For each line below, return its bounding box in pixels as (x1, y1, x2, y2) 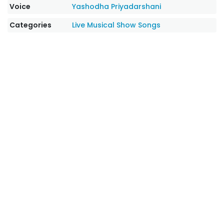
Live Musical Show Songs (72, 20, 161, 30)
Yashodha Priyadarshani (72, 1, 161, 11)
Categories (9, 20, 51, 30)
